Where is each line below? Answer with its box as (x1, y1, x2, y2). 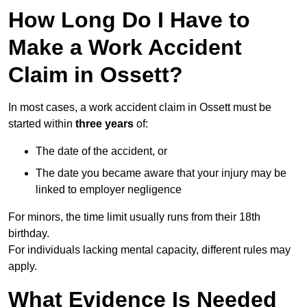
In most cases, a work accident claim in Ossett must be (8, 101, 271, 114)
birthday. (8, 228, 49, 240)
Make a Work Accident (8, 35, 242, 60)
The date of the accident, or (36, 145, 167, 158)
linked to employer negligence (36, 184, 182, 196)
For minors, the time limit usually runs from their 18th (8, 211, 260, 223)
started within (8, 118, 75, 130)
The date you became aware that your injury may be (36, 167, 286, 180)
